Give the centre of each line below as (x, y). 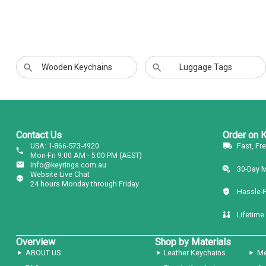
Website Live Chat (60, 175)
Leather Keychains (195, 252)
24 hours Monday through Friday (84, 184)
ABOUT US (43, 252)
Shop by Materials (193, 242)
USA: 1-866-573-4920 (64, 146)
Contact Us (39, 135)
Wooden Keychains (77, 67)
